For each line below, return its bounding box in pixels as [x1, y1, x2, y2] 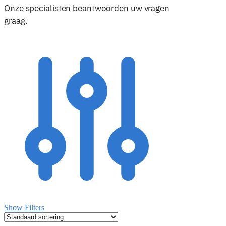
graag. [4, 15, 28, 26]
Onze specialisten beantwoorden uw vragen [4, 2, 169, 14]
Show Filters [4, 203, 44, 212]
